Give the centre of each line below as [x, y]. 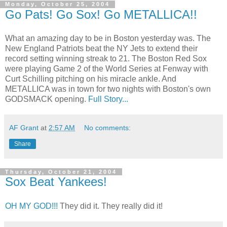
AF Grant [24, 128]
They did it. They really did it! [110, 206]
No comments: [108, 128]
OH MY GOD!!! [31, 206]
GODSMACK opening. [47, 99]
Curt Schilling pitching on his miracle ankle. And [91, 79]
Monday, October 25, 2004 [58, 4]
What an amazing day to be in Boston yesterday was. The [108, 39]
